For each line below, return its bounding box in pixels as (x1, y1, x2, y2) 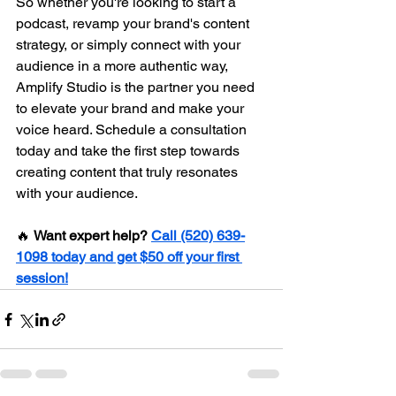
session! (16, 270, 68, 287)
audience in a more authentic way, (16, 57, 232, 75)
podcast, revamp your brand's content (16, 15, 253, 33)
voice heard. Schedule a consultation (16, 121, 250, 139)
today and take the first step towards (16, 142, 243, 160)
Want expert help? (34, 227, 148, 245)
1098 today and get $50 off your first (16, 248, 242, 266)
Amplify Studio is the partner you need (16, 79, 258, 96)
